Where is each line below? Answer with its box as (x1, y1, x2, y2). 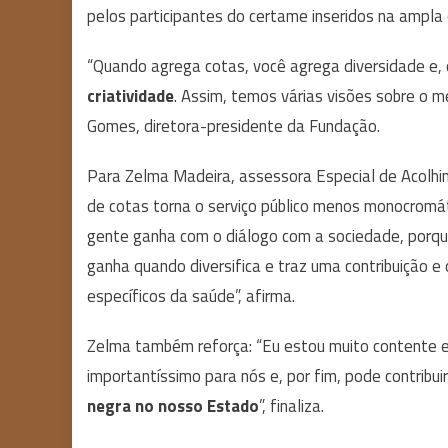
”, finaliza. (259, 392, 324, 419)
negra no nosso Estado (87, 392, 259, 419)
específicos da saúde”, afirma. (87, 282, 295, 309)
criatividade (87, 82, 174, 109)
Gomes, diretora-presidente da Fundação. (87, 112, 384, 139)
